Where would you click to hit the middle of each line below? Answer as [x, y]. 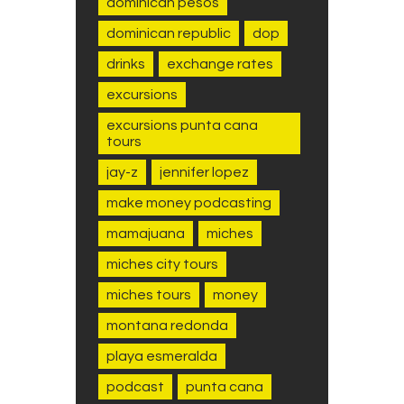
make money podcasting [189, 202]
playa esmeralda [162, 356]
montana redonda [167, 325]
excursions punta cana [182, 125]
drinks [126, 64]
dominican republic [169, 33]
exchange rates [220, 64]
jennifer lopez [204, 172]
